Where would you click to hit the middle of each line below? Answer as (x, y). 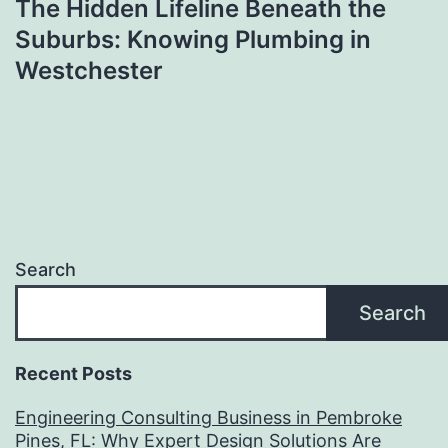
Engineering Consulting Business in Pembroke (208, 418)
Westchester (89, 70)
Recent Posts (73, 374)
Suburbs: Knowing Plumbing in (193, 39)
